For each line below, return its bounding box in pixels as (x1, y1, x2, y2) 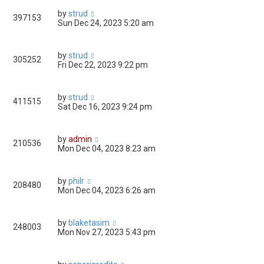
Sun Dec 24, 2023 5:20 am (58, 18, 154, 28)
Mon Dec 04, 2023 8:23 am (58, 144, 156, 154)
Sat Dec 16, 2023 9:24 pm (58, 102, 152, 112)
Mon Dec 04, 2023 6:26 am (58, 186, 156, 196)
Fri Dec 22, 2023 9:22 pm (58, 60, 148, 70)
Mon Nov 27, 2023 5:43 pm (58, 227, 156, 237)
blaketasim (68, 218, 110, 228)
